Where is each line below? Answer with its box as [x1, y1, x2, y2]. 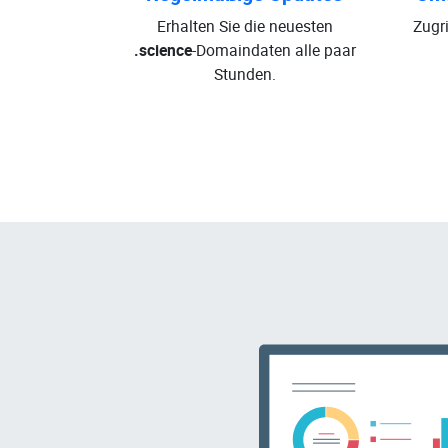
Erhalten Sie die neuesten [156, 15, 333, 37]
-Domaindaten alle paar [191, 39, 356, 61]
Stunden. [213, 63, 276, 85]
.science [133, 39, 192, 61]
